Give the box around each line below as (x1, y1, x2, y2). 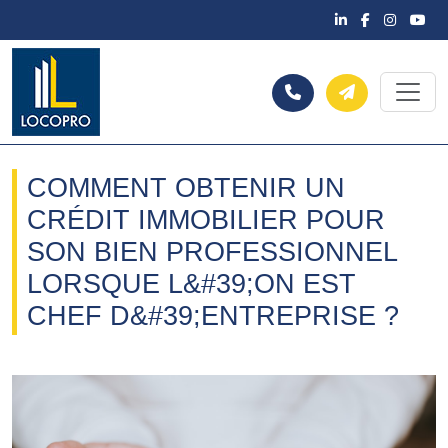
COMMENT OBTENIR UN (27, 172, 345, 203)
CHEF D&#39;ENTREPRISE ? (27, 300, 399, 331)
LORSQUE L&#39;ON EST (27, 268, 356, 299)
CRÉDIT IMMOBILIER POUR (27, 204, 385, 235)
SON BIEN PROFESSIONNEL (27, 236, 398, 267)
